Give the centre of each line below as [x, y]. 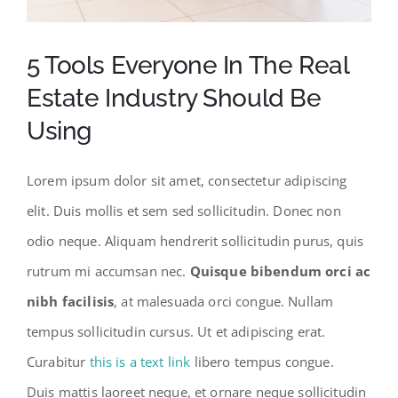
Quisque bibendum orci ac [280, 271]
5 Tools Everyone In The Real [188, 65]
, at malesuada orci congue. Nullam [224, 301]
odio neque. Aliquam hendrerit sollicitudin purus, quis [195, 240]
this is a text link [140, 361]
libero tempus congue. [262, 361]
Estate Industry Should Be [174, 98]
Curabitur [58, 361]
